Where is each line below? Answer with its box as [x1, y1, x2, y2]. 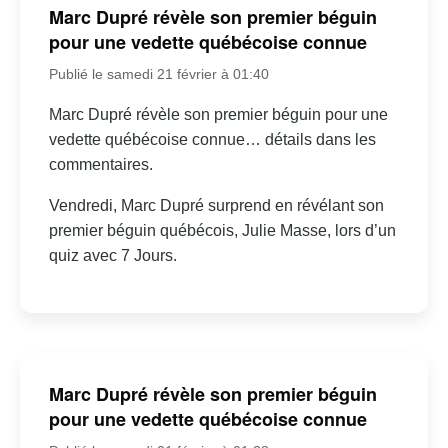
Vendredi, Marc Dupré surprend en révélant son [48, 197, 384, 215]
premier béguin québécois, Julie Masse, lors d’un [48, 222, 396, 240]
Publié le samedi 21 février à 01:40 [48, 66, 269, 83]
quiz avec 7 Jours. [48, 247, 177, 265]
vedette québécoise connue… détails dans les [48, 131, 376, 149]
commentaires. [48, 156, 153, 174]
